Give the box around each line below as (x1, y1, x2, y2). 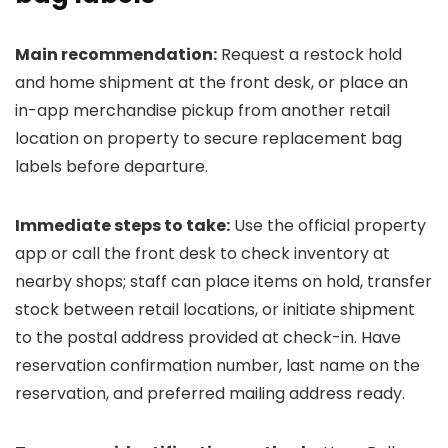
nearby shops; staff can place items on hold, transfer (15, 270, 432, 293)
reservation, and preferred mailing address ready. (15, 382, 405, 405)
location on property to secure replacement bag (15, 127, 402, 150)
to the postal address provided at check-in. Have (15, 326, 401, 349)
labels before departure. (15, 155, 208, 178)
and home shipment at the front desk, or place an (15, 71, 408, 94)
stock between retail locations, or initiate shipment (15, 298, 415, 321)
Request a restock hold (217, 43, 402, 66)
